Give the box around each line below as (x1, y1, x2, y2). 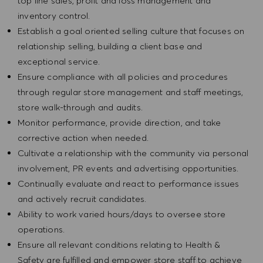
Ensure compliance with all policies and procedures (18, 71, 228, 83)
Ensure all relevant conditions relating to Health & (18, 239, 221, 251)
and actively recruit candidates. (18, 193, 147, 205)
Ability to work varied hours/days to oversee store (18, 208, 226, 220)
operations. (18, 224, 65, 235)
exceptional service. (18, 56, 103, 68)
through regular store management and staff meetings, (18, 86, 244, 98)
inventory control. (18, 10, 93, 22)
